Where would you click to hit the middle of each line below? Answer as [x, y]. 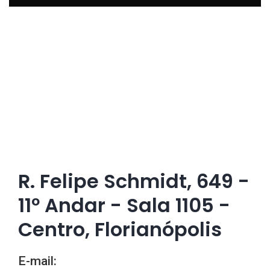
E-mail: [37, 261]
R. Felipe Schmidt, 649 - [134, 181]
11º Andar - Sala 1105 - [124, 205]
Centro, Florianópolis [120, 229]
